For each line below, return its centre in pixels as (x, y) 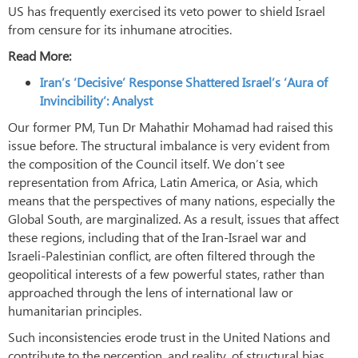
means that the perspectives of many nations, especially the (171, 200)
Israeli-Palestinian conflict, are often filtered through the (161, 255)
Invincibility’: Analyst (96, 100)
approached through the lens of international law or (151, 292)
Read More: (40, 55)
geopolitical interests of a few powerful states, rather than (166, 273)
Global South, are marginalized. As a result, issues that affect (173, 218)
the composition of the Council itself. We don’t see (146, 163)
